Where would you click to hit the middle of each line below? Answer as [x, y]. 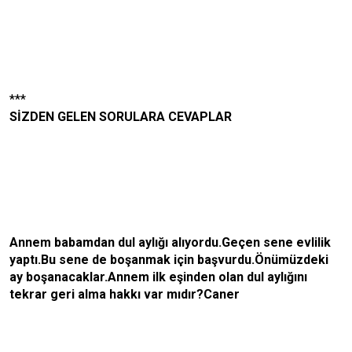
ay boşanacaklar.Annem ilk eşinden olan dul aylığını [158, 277]
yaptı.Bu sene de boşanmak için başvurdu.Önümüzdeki [169, 260]
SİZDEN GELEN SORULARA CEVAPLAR [121, 117]
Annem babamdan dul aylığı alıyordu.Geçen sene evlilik [170, 242]
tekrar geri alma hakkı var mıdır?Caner [125, 294]
